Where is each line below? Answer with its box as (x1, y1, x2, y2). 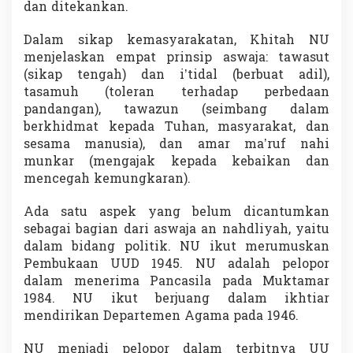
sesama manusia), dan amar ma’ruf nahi (24, 136, 329, 155)
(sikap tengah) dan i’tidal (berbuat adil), (24, 66, 329, 86)
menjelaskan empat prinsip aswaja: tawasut (24, 49, 329, 69)
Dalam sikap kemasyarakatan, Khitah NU (24, 32, 329, 51)
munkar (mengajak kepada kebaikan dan (24, 153, 329, 173)
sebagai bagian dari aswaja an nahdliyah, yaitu (24, 221, 329, 240)
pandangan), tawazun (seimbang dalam (24, 101, 329, 121)
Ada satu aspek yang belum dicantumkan (24, 203, 329, 223)
